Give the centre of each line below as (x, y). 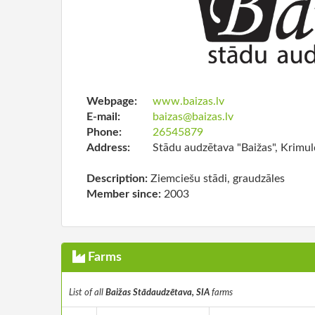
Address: (108, 148)
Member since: (125, 194)
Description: (118, 179)
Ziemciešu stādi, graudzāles (218, 179)
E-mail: (103, 117)
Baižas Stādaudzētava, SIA (157, 293)
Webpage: (112, 102)
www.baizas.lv (188, 102)
